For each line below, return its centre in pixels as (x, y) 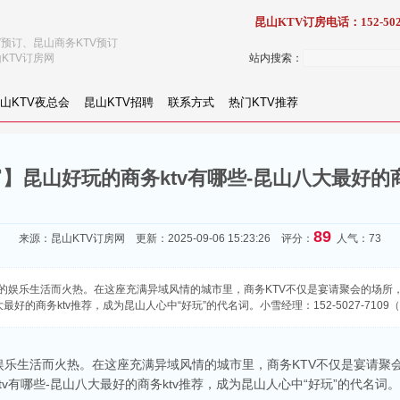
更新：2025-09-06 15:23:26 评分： (219, 238)
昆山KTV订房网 (88, 238)
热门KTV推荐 (263, 102)
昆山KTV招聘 (119, 102)
